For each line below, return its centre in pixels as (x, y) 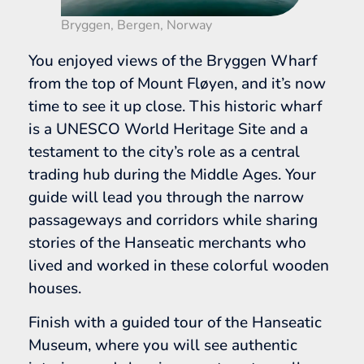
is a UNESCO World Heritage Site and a (168, 129)
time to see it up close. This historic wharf (175, 106)
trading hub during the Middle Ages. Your (172, 174)
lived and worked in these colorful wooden (179, 265)
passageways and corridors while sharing (173, 220)
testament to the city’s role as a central (164, 152)
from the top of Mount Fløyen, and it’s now (177, 83)
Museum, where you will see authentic (163, 346)
